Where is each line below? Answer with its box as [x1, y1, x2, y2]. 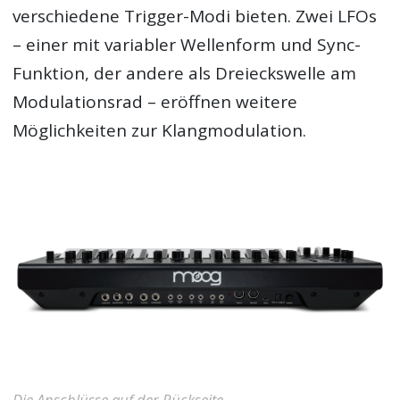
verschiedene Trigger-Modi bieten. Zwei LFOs [12, 4, 378, 28]
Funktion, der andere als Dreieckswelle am [12, 61, 357, 85]
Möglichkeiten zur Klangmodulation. [12, 118, 307, 142]
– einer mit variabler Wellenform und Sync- [12, 32, 362, 56]
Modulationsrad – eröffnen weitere [12, 89, 298, 113]
